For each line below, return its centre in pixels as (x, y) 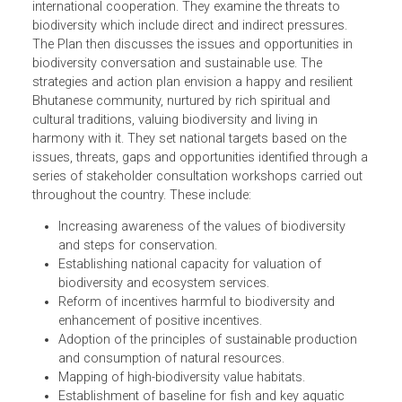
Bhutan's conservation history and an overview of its (203, 55)
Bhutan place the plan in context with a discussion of (204, 33)
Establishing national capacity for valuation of (210, 383)
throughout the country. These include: (157, 306)
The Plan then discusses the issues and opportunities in (214, 138)
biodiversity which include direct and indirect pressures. (210, 118)
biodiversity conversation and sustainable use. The (197, 159)
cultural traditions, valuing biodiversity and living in (194, 222)
